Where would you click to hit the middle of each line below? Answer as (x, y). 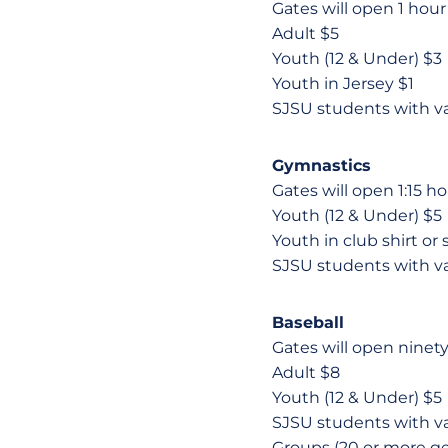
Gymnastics (321, 165)
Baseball (308, 322)
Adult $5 (305, 33)
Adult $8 (306, 372)
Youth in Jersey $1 (343, 83)
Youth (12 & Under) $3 (357, 58)
